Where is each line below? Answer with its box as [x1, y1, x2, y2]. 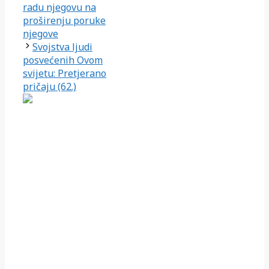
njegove [23, 26, 58, 40]
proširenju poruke [23, 13, 106, 27]
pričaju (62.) [23, 79, 76, 93]
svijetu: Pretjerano [23, 66, 106, 80]
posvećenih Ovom [23, 53, 103, 67]
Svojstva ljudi [32, 40, 92, 53]
